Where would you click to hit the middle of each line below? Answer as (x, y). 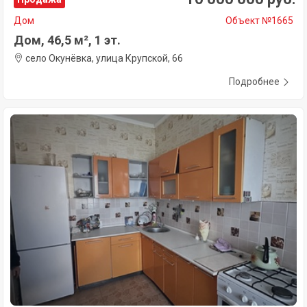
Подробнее (254, 82)
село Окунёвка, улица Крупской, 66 (103, 59)
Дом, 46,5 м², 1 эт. (67, 40)
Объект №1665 (259, 21)
